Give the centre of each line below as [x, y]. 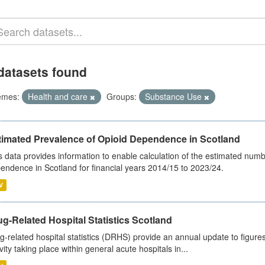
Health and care [59, 96]
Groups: [121, 96]
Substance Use [174, 96]
